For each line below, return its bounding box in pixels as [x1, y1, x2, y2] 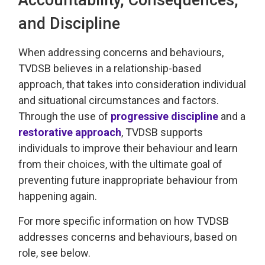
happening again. [18, 189, 98, 202]
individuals [18, 141, 71, 154]
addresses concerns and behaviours [18, 230, 190, 243]
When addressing [18, 46, 104, 59]
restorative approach [18, 125, 122, 138]
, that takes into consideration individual [62, 77, 247, 91]
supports [160, 125, 203, 138]
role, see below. [18, 246, 91, 259]
